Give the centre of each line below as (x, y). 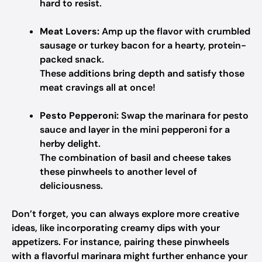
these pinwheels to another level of (118, 172)
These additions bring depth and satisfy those (142, 73)
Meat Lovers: (70, 31)
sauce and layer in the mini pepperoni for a (135, 130)
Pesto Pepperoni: (79, 116)
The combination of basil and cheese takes (135, 158)
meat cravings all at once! (98, 87)
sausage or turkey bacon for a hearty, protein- (143, 45)
